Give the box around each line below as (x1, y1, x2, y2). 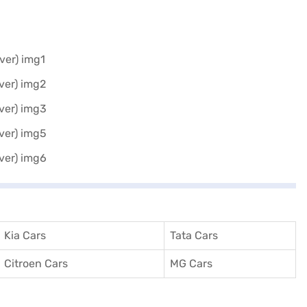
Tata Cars (170, 229, 218, 242)
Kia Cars (4, 229, 46, 242)
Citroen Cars (4, 257, 68, 270)
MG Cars (170, 257, 212, 270)
